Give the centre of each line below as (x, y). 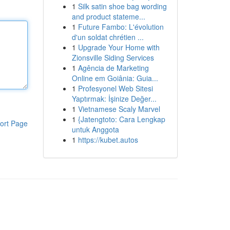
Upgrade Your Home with (119, 47)
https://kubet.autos (108, 140)
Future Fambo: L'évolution (121, 27)
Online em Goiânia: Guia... (115, 78)
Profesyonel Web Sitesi (115, 88)
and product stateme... (108, 16)
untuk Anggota (95, 129)
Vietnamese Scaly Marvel (119, 109)
